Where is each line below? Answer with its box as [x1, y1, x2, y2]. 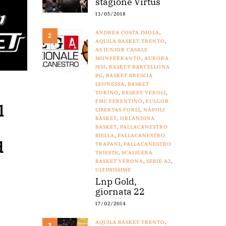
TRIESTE [95, 149, 119, 156]
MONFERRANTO [95, 55, 141, 62]
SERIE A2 [146, 158, 171, 165]
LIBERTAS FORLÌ [95, 106, 140, 114]
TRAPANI [95, 141, 121, 148]
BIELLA [95, 132, 115, 139]
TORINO [95, 89, 119, 96]
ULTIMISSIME [95, 166, 131, 174]
